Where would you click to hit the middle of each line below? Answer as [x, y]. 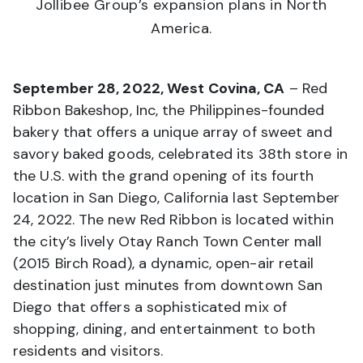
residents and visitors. [88, 351]
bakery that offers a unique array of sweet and [173, 132]
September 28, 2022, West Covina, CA [149, 89]
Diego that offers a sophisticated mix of [150, 307]
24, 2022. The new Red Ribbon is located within [173, 220]
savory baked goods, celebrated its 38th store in [180, 154]
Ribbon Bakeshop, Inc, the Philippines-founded [169, 111]
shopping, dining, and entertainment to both [164, 329]
